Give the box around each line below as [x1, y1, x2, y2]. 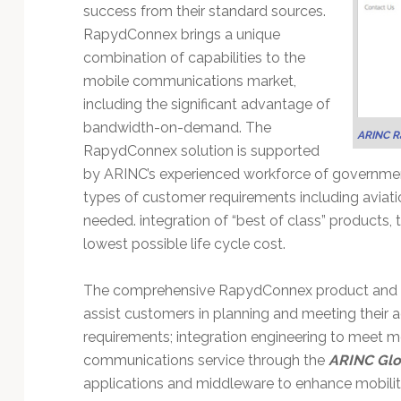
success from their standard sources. [82, 2, 326, 20]
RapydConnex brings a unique [82, 25, 280, 43]
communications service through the [82, 351, 328, 369]
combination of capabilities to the [82, 48, 305, 66]
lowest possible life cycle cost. [82, 235, 286, 252]
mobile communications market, [82, 72, 296, 90]
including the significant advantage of [82, 95, 330, 113]
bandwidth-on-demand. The [82, 118, 271, 136]
